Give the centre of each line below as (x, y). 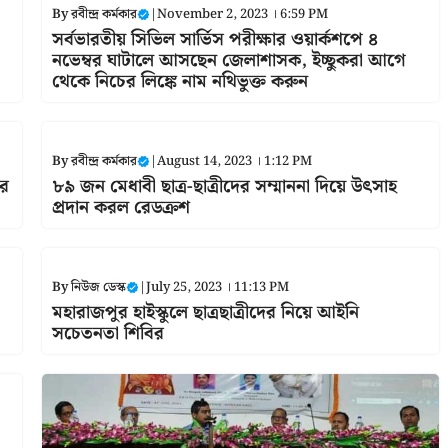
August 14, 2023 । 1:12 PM (234, 161)
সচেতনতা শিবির (107, 333)
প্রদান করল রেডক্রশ (120, 207)
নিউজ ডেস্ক (98, 287)
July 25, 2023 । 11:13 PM (217, 287)
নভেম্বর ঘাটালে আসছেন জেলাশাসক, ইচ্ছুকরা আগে (228, 60)
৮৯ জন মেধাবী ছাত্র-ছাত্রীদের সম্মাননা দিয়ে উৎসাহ (224, 186)
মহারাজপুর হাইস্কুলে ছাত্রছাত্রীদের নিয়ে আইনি (205, 312)
